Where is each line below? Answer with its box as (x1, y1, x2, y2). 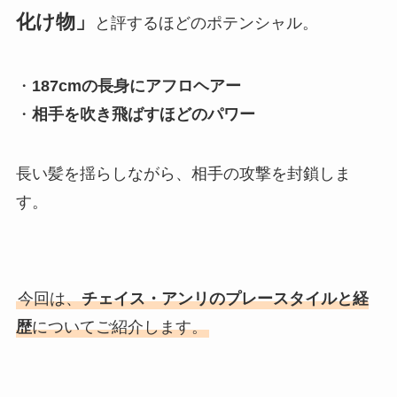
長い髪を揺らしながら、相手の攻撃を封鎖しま (15, 165, 351, 183)
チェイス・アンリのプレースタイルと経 (81, 290, 369, 308)
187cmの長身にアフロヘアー (31, 76, 241, 95)
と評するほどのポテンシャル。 (94, 13, 318, 32)
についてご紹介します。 (31, 318, 207, 337)
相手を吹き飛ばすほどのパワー (31, 105, 255, 123)
